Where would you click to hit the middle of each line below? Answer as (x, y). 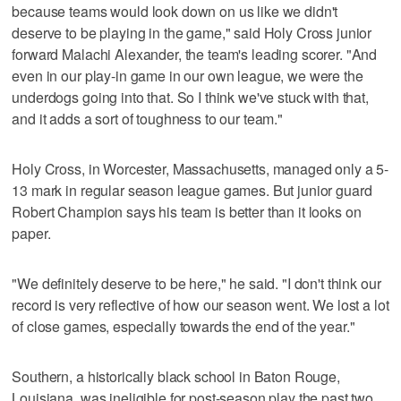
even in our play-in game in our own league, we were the (188, 75)
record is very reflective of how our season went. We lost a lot (200, 304)
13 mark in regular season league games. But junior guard (192, 190)
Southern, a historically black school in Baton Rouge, (176, 376)
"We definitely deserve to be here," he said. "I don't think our (196, 283)
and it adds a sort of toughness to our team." (148, 118)
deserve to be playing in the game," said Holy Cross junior (192, 32)
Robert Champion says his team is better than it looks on (187, 211)
